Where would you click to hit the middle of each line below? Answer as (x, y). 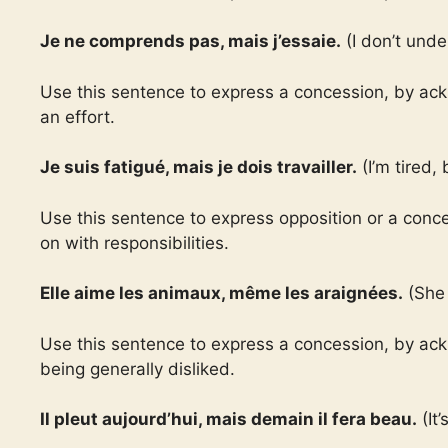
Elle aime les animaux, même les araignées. (221, 293)
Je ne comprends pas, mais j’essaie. (190, 41)
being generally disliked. (137, 368)
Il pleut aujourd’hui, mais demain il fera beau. (228, 419)
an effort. (77, 116)
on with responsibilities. (134, 242)
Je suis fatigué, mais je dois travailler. (198, 167)
